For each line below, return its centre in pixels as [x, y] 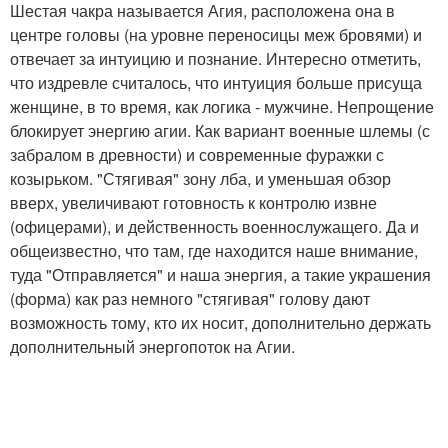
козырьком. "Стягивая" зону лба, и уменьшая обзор [200, 178]
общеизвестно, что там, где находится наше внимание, [214, 250]
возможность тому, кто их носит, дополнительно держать [220, 322]
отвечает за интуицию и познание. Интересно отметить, [215, 58]
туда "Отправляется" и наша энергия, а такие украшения [220, 274]
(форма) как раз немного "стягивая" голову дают [190, 298]
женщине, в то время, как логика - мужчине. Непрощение [222, 106]
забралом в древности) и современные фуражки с [197, 154]
